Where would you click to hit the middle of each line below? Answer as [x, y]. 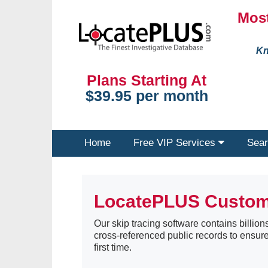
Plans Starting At [147, 80]
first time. [113, 247]
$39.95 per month [147, 96]
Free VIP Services [176, 143]
